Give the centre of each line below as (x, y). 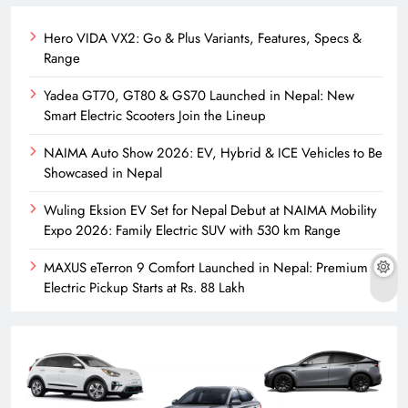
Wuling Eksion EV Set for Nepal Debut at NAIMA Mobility (210, 211)
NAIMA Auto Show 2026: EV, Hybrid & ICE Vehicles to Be (213, 153)
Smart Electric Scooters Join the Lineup (155, 116)
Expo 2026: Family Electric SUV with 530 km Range (192, 231)
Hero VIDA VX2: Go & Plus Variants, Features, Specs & (203, 39)
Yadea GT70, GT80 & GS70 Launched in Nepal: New (199, 96)
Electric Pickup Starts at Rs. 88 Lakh (144, 288)
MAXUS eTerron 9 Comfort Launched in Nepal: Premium (206, 268)
